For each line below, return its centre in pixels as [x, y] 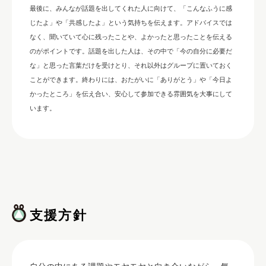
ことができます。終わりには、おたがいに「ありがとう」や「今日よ [131, 80]
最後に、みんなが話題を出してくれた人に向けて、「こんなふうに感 [131, 8]
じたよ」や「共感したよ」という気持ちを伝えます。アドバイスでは [131, 23]
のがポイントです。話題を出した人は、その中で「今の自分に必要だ [131, 51]
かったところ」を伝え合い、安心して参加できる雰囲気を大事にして [131, 94]
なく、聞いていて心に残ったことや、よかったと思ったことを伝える [131, 37]
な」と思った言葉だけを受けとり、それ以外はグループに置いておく [131, 65]
